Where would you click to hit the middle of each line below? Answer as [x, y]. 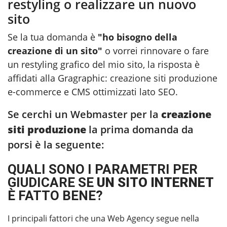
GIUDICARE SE [51, 182]
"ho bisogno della [138, 37]
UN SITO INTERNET [154, 182]
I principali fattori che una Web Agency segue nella [103, 218]
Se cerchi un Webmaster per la [84, 114]
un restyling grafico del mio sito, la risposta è [104, 64]
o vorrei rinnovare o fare [156, 50]
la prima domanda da [140, 129]
